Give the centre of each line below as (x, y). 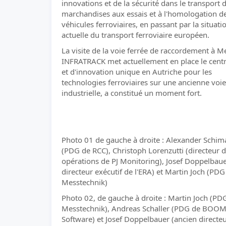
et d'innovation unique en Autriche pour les (137, 72)
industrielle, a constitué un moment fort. (132, 93)
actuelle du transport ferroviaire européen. (135, 35)
